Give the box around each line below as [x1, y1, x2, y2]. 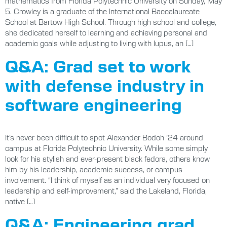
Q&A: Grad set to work [5, 55, 191, 77]
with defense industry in [5, 74, 204, 96]
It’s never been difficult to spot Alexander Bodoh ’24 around [5, 133, 203, 142]
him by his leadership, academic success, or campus [5, 165, 182, 174]
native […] [5, 197, 35, 206]
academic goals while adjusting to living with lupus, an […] [5, 38, 194, 48]
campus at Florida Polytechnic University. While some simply [5, 143, 208, 153]
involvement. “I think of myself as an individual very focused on [5, 175, 210, 185]
